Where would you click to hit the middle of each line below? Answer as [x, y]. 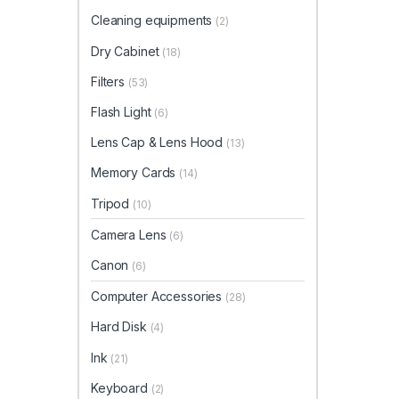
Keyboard [121, 387]
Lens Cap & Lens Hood [159, 142]
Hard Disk [121, 327]
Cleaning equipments [154, 20]
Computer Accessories [159, 297]
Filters [110, 81]
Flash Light [123, 112]
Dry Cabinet [127, 51]
